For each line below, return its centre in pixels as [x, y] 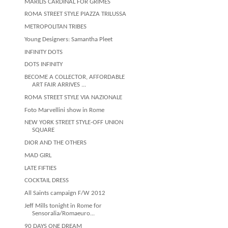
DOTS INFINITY [44, 65]
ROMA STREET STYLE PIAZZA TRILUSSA [76, 14]
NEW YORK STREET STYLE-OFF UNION [74, 123]
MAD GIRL [38, 155]
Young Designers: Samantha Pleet [69, 39]
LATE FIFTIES [41, 168]
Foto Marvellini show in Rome [65, 110]
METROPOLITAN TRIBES [56, 27]
